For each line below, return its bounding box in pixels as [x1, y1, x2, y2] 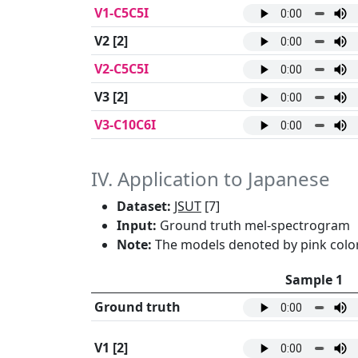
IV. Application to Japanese [91, 165, 330, 193]
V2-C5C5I [94, 60, 149, 78]
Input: [117, 217, 157, 235]
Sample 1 [285, 271, 343, 289]
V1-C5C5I [94, 4, 149, 22]
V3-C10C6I [94, 116, 156, 134]
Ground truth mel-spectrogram [157, 217, 350, 235]
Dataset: [117, 197, 171, 216]
